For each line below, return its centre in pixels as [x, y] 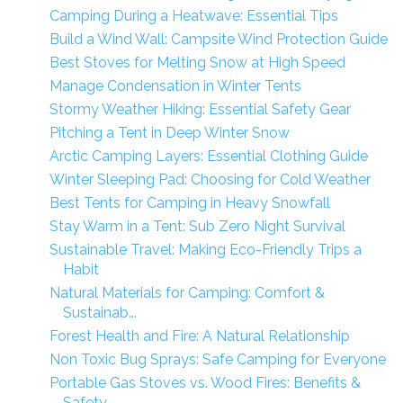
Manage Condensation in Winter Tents [175, 86]
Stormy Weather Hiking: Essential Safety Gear [200, 109]
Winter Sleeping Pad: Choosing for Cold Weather [210, 179]
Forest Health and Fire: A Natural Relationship [199, 336]
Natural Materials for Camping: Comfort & [187, 293]
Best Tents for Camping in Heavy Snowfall [189, 203]
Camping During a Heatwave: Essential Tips [193, 16]
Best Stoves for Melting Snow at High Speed [197, 63]
